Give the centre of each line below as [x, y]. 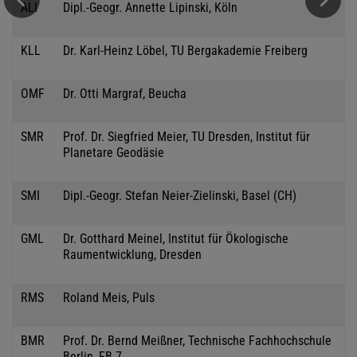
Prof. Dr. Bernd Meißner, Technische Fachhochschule [197, 340]
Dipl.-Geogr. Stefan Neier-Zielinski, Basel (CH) [180, 195]
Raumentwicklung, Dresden [132, 254]
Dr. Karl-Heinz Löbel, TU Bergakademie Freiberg [185, 50]
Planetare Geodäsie [114, 152]
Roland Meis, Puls [109, 297]
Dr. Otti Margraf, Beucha [125, 93]
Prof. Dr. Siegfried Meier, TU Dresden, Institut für [186, 136]
